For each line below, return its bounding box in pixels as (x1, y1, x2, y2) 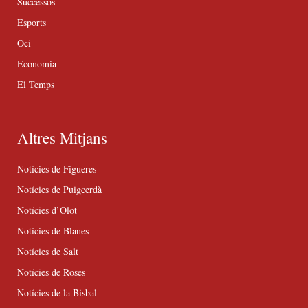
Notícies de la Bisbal (17, 286, 97, 300)
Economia (17, 57, 56, 71)
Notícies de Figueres (17, 162, 96, 176)
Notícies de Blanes (17, 224, 89, 238)
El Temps (17, 78, 54, 91)
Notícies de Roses (17, 265, 85, 279)
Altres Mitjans (17, 127, 107, 148)
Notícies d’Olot (17, 203, 77, 217)
